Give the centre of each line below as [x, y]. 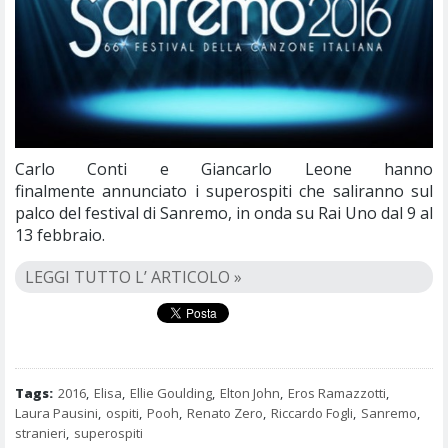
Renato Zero [225, 412]
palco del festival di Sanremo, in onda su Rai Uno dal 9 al [224, 212]
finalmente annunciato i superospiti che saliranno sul [224, 190]
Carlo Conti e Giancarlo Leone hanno [224, 168]
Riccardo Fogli [312, 412]
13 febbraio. [60, 234]
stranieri [40, 432]
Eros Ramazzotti [337, 392]
